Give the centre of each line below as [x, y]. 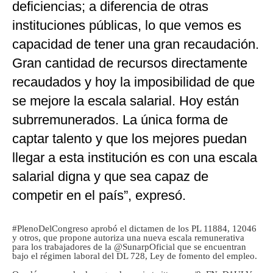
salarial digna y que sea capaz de [110, 177]
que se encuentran [211, 247]
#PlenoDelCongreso [50, 229]
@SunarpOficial [144, 247]
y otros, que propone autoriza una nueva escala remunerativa [128, 238]
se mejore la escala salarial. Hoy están [126, 101]
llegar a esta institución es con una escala [135, 158]
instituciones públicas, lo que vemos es [127, 26]
